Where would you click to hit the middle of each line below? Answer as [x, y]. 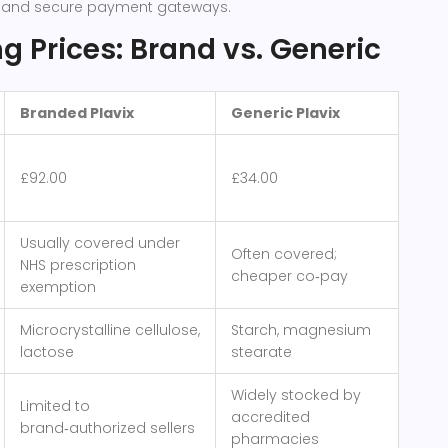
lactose [47, 352]
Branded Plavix [77, 113]
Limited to [55, 406]
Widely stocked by [296, 395]
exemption [58, 287]
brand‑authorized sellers [107, 428]
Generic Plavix [285, 113]
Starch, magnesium [301, 330]
